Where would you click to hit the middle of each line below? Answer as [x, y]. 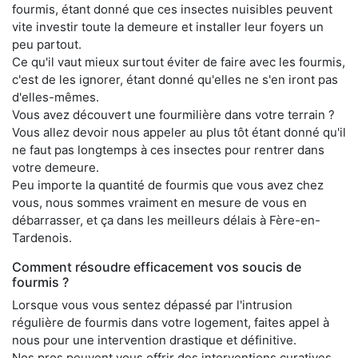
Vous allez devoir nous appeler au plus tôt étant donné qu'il [179, 133]
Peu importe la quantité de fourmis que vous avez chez [168, 185]
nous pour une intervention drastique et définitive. [154, 340]
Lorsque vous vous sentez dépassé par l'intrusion [152, 305]
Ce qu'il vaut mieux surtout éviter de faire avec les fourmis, [179, 62]
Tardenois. [42, 238]
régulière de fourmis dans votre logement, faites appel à [171, 323]
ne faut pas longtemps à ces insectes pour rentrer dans [168, 150]
